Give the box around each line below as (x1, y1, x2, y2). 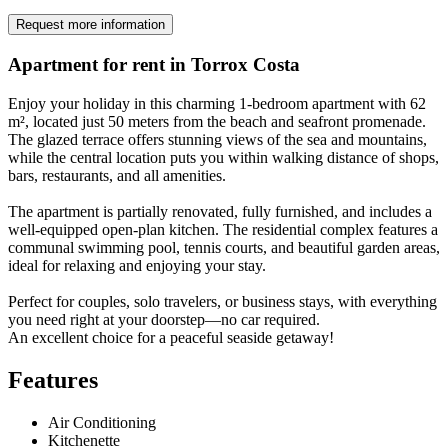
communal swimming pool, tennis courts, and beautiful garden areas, (8, 238, 440, 256)
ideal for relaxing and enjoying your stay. (8, 256, 266, 274)
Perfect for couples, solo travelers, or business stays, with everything (8, 292, 437, 310)
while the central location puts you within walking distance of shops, (8, 148, 439, 166)
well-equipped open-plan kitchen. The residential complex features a (8, 220, 438, 238)
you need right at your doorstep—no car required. (8, 310, 320, 328)
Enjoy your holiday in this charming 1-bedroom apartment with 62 (8, 94, 426, 112)
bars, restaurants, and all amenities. (8, 166, 226, 184)
